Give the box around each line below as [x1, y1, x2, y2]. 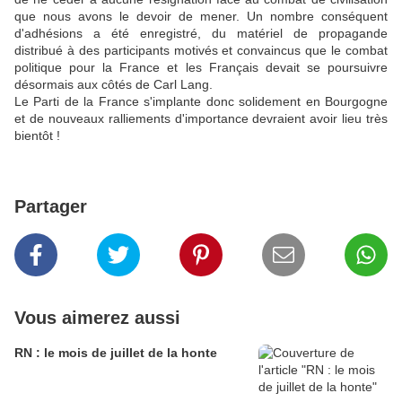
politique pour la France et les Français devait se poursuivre [14, 60, 388, 75]
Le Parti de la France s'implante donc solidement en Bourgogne [14, 94, 388, 109]
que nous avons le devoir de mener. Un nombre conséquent [14, 9, 388, 24]
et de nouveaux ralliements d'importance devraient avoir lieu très [14, 111, 388, 127]
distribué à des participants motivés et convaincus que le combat [14, 43, 388, 58]
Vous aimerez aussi [14, 308, 180, 328]
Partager [14, 197, 87, 217]
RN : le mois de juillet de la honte [14, 345, 217, 361]
